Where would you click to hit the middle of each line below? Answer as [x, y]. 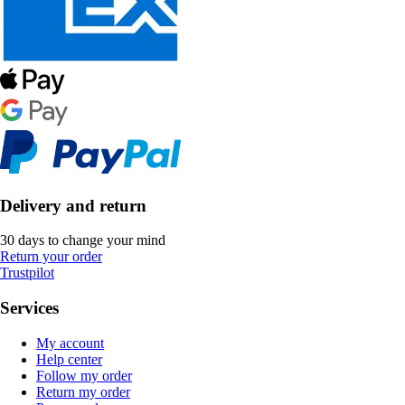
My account [70, 343]
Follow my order [84, 375]
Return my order [83, 391]
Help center [69, 359]
